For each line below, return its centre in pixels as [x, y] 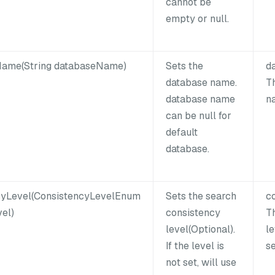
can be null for [199, 115]
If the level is [195, 246]
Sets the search [201, 196]
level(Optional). [200, 229]
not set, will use [201, 262]
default [182, 132]
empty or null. [197, 18]
